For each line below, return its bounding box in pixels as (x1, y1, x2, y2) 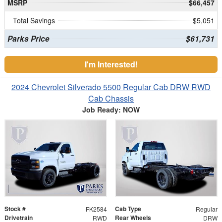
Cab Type (115, 204, 141, 213)
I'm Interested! (84, 58, 138, 70)
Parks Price (7, 33, 50, 44)
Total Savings (13, 15, 55, 25)
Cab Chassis (88, 92, 134, 104)
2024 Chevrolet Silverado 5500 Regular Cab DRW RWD (11, 81, 211, 93)
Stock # (4, 204, 26, 213)
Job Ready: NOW (82, 104, 140, 114)
